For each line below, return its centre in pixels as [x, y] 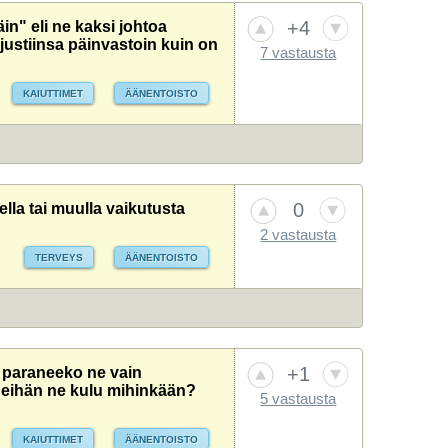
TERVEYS [59, 258]
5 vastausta [298, 399]
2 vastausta [298, 235]
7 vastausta [298, 53]
